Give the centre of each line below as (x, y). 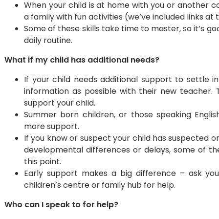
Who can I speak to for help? (61, 205)
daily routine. (48, 40)
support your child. (60, 103)
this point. (43, 162)
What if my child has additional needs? (82, 60)
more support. (52, 126)
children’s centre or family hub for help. (100, 185)
